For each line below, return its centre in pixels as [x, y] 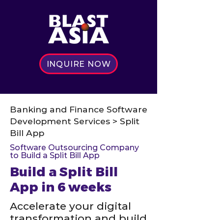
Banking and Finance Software [79, 109]
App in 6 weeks [61, 187]
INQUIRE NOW [79, 64]
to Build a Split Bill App [55, 155]
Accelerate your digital [70, 206]
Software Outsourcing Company [74, 148]
